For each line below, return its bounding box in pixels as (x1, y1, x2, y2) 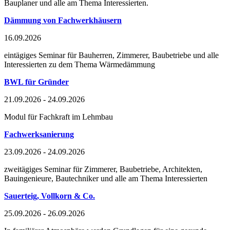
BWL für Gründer (4, 77, 69, 86)
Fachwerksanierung (4, 129, 74, 139)
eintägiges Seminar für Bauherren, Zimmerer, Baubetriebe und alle (4, 50, 219, 60)
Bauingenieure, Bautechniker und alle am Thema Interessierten (4, 174, 207, 183)
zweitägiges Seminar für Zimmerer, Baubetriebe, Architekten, (4, 164, 202, 174)
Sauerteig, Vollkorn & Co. (4, 191, 95, 200)
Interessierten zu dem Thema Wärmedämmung (4, 60, 155, 69)
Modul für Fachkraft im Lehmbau (4, 112, 113, 121)
